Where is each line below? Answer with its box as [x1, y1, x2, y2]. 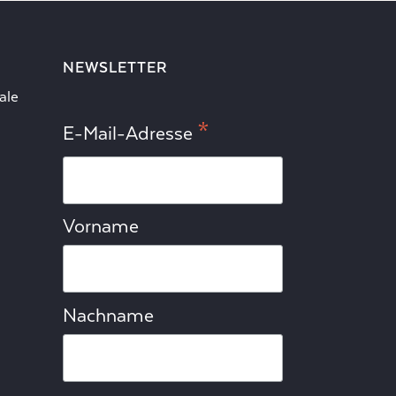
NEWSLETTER [63, 58, 168, 76]
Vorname [63, 216, 139, 238]
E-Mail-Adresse [63, 122, 197, 144]
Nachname [63, 305, 154, 327]
